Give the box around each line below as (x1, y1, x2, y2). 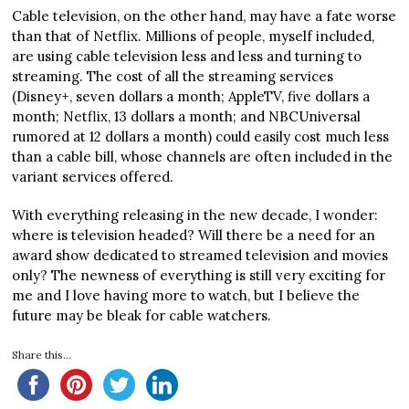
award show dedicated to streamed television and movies (12, 246, 389, 264)
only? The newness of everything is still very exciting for (12, 266, 386, 284)
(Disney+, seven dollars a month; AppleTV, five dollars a (12, 87, 371, 105)
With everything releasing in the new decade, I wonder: (12, 205, 379, 224)
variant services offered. (12, 167, 178, 185)
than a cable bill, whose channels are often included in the (12, 147, 393, 165)
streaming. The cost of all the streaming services (12, 67, 334, 85)
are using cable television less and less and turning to (12, 47, 362, 65)
